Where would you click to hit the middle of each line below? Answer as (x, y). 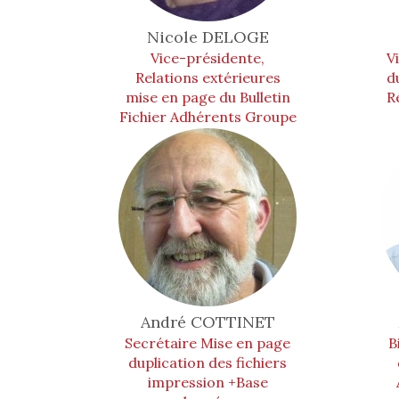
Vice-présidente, (208, 58)
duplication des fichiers (208, 362)
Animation (208, 136)
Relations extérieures (208, 77)
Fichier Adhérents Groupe (208, 117)
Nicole (174, 37)
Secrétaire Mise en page (208, 343)
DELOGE (235, 37)
